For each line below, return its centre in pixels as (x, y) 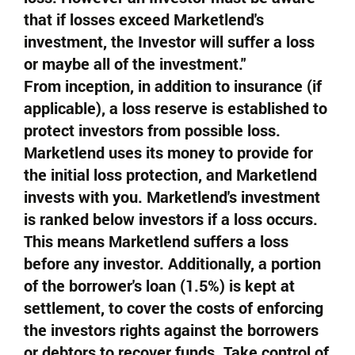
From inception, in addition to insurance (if (173, 86)
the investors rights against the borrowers (171, 330)
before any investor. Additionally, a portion (172, 263)
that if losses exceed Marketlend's (144, 19)
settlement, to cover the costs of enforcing (174, 307)
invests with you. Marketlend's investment (172, 197)
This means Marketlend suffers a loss (156, 241)
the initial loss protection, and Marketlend (170, 174)
